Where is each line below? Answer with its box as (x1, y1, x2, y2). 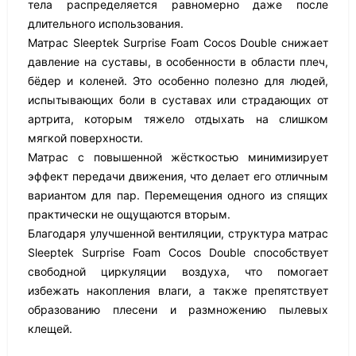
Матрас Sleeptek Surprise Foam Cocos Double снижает (28, 36, 328, 49)
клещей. (28, 322, 72, 335)
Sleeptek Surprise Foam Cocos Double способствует (28, 246, 328, 259)
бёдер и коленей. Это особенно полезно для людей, (28, 74, 328, 87)
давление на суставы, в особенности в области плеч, (28, 55, 328, 68)
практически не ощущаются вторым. (28, 207, 230, 221)
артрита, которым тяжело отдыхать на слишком (28, 112, 328, 126)
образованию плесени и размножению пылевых (28, 303, 328, 316)
